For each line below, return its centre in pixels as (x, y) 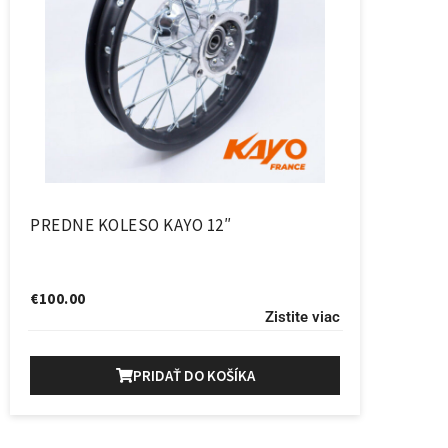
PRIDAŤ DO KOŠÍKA (193, 375)
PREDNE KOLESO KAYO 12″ (130, 224)
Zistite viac (302, 316)
